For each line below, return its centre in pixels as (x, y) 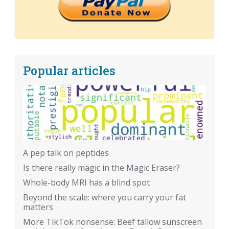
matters (38, 207)
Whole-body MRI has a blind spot (86, 183)
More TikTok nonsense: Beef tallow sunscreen (112, 222)
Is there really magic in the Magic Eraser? (101, 168)
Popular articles (69, 71)
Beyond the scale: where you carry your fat (105, 198)
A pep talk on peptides (66, 153)
